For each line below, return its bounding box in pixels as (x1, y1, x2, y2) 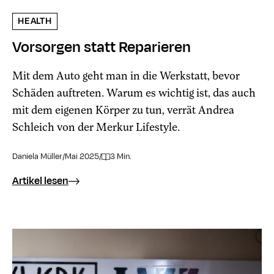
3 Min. (110, 151, 132, 163)
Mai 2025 (65, 151, 99, 163)
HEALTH (18, 15, 52, 28)
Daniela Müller (12, 151, 62, 163)
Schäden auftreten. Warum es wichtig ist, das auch (12, 86, 256, 100)
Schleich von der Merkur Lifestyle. (12, 120, 180, 134)
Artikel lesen (12, 174, 68, 189)
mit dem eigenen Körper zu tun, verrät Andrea (12, 103, 234, 117)
